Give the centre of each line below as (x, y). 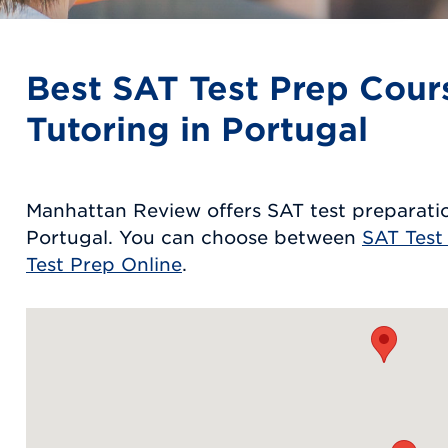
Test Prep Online (104, 264)
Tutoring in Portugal (197, 128)
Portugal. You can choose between (194, 237)
